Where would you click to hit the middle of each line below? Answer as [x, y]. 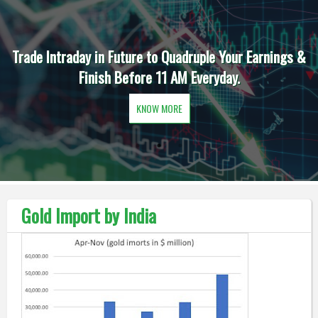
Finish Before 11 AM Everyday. [159, 77]
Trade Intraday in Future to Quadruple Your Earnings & [159, 56]
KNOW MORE [159, 108]
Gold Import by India [88, 215]
